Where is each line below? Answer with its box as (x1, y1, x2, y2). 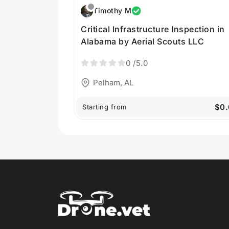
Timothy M (93, 6, 132, 15)
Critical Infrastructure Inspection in (81, 24, 225, 35)
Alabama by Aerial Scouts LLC (81, 36, 204, 47)
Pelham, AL (93, 77, 133, 87)
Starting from (82, 103, 127, 111)
